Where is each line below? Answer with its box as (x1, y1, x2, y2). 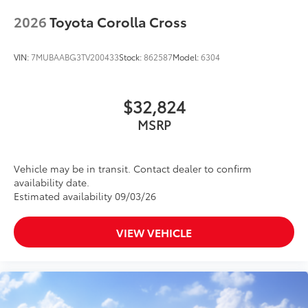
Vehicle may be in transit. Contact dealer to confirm (14, 161, 252, 175)
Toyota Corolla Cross (49, 11, 187, 31)
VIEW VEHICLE (116, 223, 192, 240)
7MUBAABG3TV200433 (31, 50, 119, 63)
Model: (173, 50, 201, 63)
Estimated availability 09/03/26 (14, 188, 156, 203)
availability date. (14, 175, 89, 189)
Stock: (119, 50, 144, 63)
